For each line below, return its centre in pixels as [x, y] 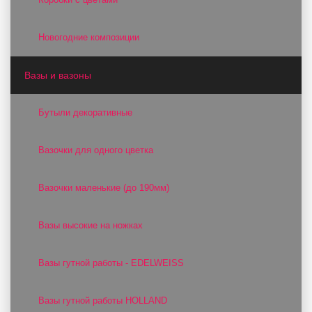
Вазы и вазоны [58, 75]
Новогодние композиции [89, 37]
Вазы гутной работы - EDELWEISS [111, 263]
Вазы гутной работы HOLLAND [103, 301]
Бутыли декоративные [85, 112]
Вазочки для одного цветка [96, 150]
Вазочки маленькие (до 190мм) [104, 188]
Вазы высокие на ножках [91, 225]
